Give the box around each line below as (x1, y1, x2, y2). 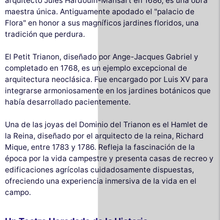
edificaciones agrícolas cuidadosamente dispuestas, (5, 165, 194, 174)
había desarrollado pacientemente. (5, 97, 131, 107)
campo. (5, 187, 31, 197)
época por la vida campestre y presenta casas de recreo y (5, 153, 214, 163)
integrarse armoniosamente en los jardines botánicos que (5, 85, 211, 95)
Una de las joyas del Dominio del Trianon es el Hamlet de (5, 119, 208, 129)
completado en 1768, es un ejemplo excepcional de (5, 63, 187, 73)
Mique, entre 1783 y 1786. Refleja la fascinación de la (5, 142, 195, 152)
